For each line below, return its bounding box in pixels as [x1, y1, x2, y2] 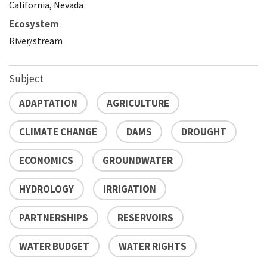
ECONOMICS [19, 153, 73, 167]
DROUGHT [181, 125, 226, 138]
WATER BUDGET [19, 239, 89, 253]
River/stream [9, 34, 63, 46]
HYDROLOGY [19, 182, 74, 195]
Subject [9, 72, 44, 85]
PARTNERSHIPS [19, 210, 88, 224]
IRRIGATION [103, 182, 156, 195]
